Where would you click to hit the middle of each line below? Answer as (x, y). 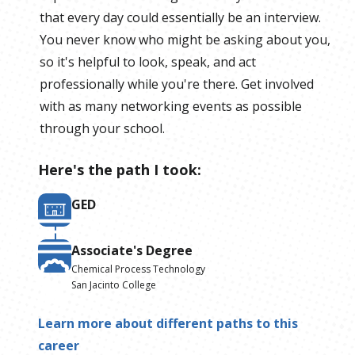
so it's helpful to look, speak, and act (148, 62)
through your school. (102, 129)
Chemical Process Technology (138, 269)
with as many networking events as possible (171, 107)
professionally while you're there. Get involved (177, 84)
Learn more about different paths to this (168, 324)
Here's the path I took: (120, 170)
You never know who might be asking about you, (185, 40)
